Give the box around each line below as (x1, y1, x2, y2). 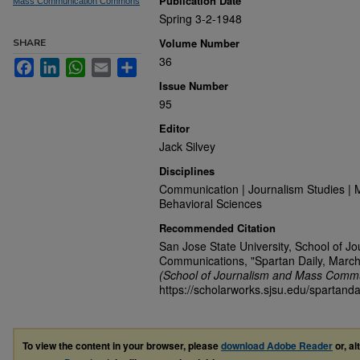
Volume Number (159, 35, 239, 51)
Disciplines (159, 163, 215, 178)
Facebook (34, 58, 84, 71)
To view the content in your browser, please (22, 338, 221, 353)
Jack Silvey (159, 138, 215, 154)
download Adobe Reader (221, 338, 333, 353)
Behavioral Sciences (159, 195, 262, 211)
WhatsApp (85, 58, 137, 71)
